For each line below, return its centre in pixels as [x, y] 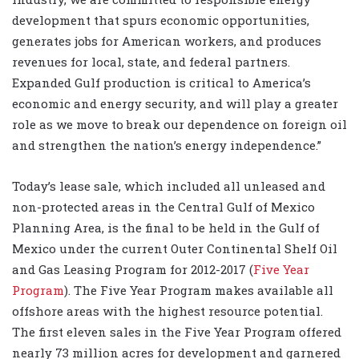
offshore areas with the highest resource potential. [167, 311]
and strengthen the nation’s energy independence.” [167, 145]
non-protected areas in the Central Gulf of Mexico [163, 206]
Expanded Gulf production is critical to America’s [161, 82]
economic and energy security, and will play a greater [175, 103]
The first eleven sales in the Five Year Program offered [177, 331]
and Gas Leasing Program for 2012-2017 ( [133, 269]
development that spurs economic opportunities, [161, 20]
